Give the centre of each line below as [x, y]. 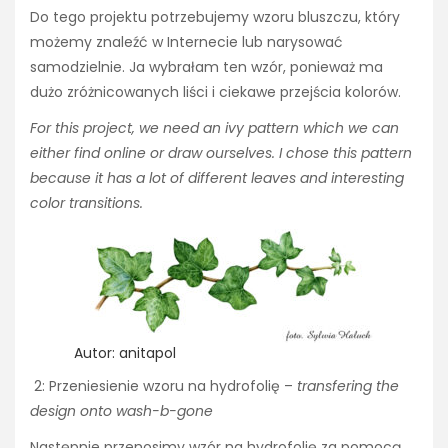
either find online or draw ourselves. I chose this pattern [221, 153]
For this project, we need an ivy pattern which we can [214, 128]
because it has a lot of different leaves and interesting [217, 178]
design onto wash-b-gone [121, 410]
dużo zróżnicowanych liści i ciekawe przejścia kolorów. [215, 92]
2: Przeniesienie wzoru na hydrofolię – [163, 385]
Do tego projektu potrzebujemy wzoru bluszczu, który [215, 17]
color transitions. [86, 203]
